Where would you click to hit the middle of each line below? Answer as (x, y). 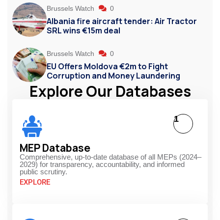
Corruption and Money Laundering (113, 75)
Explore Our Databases (110, 91)
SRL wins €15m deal (83, 30)
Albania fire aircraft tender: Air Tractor (122, 21)
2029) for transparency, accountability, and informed (102, 164)
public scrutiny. (43, 171)
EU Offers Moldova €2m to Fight (107, 66)
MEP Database (55, 148)
